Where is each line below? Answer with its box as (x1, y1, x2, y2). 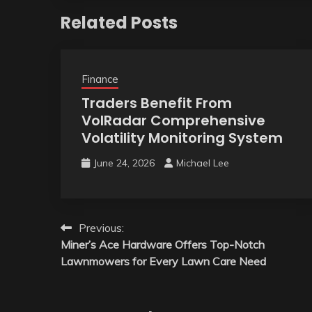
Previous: (79, 220, 124, 235)
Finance (81, 72, 118, 86)
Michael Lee (176, 156, 229, 169)
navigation (60, 244, 156, 267)
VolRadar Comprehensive (81, 110, 265, 130)
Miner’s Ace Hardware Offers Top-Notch (61, 237, 265, 251)
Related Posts (61, 10, 178, 34)
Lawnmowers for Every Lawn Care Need (61, 253, 266, 268)
